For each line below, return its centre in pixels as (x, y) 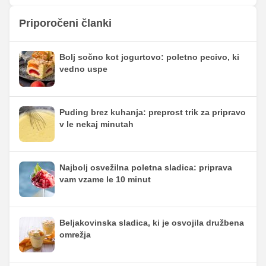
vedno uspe (83, 69)
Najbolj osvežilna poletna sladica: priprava (146, 168)
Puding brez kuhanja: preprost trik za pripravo (153, 113)
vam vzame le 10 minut (105, 180)
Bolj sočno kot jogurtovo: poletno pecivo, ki (149, 57)
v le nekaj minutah (96, 124)
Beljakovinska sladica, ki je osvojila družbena (152, 223)
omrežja (75, 235)
